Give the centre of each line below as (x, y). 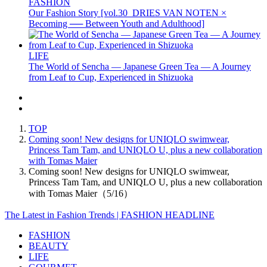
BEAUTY (49, 246)
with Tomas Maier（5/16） (81, 193)
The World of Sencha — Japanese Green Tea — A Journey (140, 66)
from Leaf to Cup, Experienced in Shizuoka (111, 77)
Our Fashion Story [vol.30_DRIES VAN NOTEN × (128, 13)
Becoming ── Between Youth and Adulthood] (117, 23)
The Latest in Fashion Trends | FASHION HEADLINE (110, 215)
